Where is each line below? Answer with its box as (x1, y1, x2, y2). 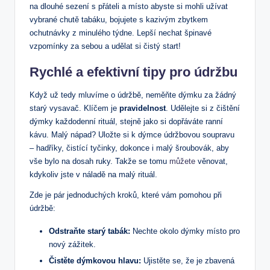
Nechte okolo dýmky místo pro (130, 227, 240, 236)
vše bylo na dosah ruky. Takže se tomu (30, 157, 169, 166)
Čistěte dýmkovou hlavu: (49, 256, 141, 266)
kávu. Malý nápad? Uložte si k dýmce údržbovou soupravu (30, 130, 234, 140)
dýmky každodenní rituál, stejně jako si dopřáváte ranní (30, 117, 223, 127)
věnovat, (195, 157, 228, 166)
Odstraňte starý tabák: (49, 227, 130, 236)
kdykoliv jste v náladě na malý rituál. (30, 170, 157, 180)
